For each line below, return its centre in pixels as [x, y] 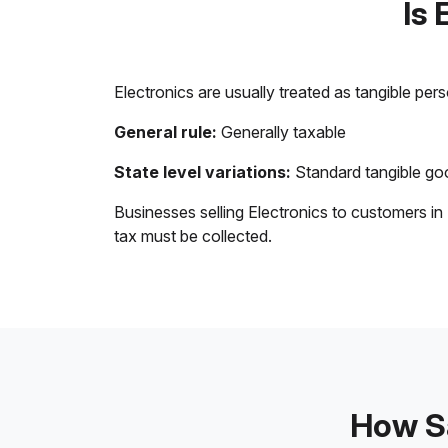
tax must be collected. [193, 236]
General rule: [165, 132]
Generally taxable [281, 132]
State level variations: [202, 172]
